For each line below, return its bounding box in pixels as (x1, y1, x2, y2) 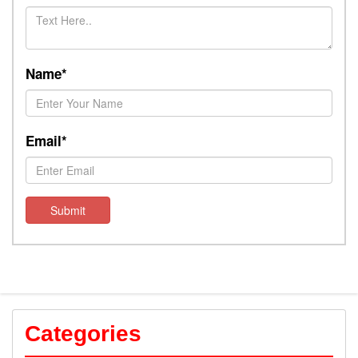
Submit (50, 201, 86, 218)
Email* (26, 131, 67, 150)
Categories (25, 320, 141, 346)
